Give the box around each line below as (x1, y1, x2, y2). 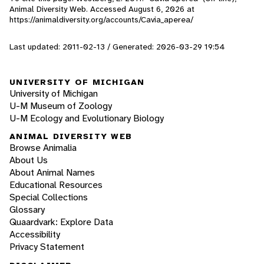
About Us (9, 154, 48, 167)
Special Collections (9, 191, 88, 204)
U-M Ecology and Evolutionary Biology (9, 111, 164, 124)
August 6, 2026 (128, 4, 184, 15)
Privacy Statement (9, 240, 84, 253)
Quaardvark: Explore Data (9, 216, 113, 229)
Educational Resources (9, 179, 103, 192)
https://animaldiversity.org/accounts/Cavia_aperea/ (9, 14, 193, 25)
